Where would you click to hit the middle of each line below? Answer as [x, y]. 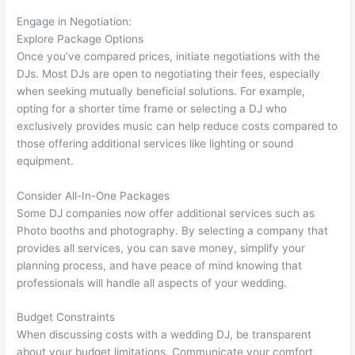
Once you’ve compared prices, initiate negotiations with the [169, 56]
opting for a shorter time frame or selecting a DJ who [152, 108]
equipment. [46, 160]
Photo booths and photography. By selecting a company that [173, 230]
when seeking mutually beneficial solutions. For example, [161, 91]
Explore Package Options [80, 38]
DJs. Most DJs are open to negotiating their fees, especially [169, 73]
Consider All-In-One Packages [94, 195]
